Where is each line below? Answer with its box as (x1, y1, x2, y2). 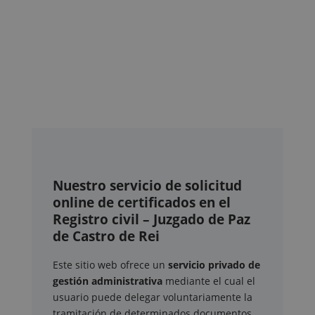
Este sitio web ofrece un (53, 258, 168, 272)
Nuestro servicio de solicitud (53, 176, 242, 195)
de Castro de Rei (53, 227, 160, 246)
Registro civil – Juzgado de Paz (53, 210, 250, 229)
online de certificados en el (53, 193, 231, 212)
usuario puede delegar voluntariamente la (53, 290, 252, 304)
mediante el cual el (162, 274, 255, 288)
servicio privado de (168, 258, 260, 272)
